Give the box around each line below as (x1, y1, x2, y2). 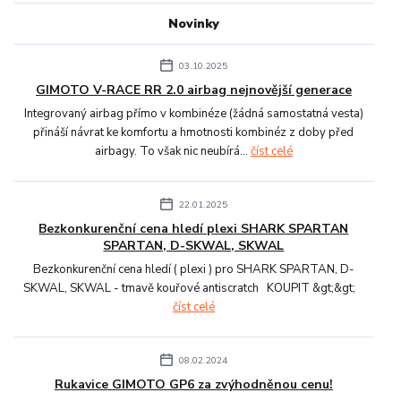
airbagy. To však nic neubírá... (94, 142, 251, 159)
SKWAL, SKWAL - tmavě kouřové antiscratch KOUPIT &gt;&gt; (23, 279, 364, 296)
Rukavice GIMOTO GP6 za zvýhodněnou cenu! (54, 375, 333, 393)
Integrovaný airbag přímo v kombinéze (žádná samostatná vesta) (23, 105, 363, 122)
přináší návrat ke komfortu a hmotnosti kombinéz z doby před (33, 124, 354, 141)
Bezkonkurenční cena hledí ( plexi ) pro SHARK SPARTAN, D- (32, 260, 354, 277)
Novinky (167, 15, 219, 33)
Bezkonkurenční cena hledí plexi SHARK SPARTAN (38, 219, 349, 237)
